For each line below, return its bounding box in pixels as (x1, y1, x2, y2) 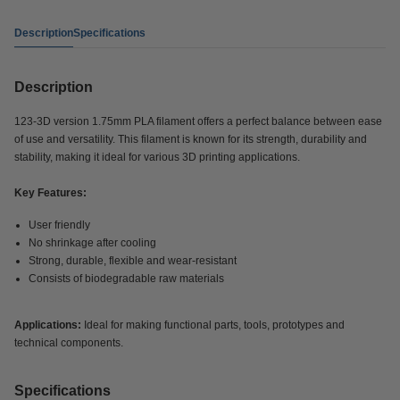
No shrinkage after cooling (29, 237, 156, 249)
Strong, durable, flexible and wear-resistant (29, 254, 237, 267)
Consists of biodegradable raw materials (29, 272, 224, 285)
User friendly (29, 219, 90, 231)
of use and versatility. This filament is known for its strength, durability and (14, 133, 367, 146)
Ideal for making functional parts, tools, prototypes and (81, 319, 345, 331)
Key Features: (14, 187, 87, 199)
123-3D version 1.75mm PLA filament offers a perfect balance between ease (14, 115, 382, 128)
